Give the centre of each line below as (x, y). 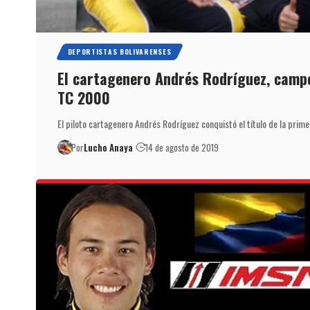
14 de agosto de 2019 (182, 147)
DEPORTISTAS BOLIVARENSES (119, 51)
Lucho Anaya (109, 147)
